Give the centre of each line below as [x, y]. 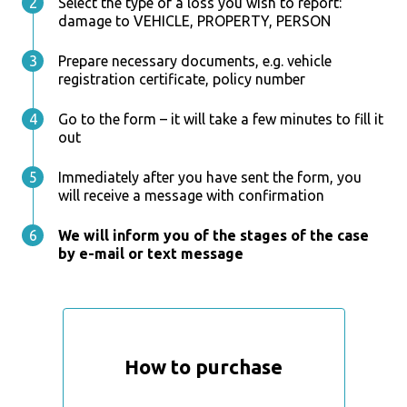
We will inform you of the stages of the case [213, 235]
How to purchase [203, 366]
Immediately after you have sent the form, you [210, 177]
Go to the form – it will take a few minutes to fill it [221, 119]
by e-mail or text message [151, 253]
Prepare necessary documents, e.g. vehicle [195, 60]
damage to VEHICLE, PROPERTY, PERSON [194, 20]
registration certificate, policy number [182, 79]
